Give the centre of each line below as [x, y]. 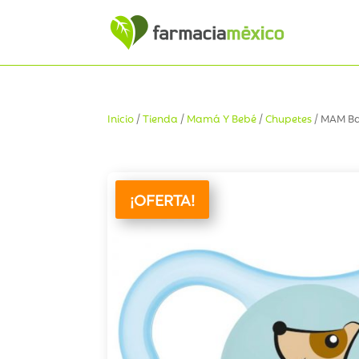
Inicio [121, 118]
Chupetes [289, 118]
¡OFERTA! [163, 200]
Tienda [161, 118]
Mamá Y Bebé [222, 118]
